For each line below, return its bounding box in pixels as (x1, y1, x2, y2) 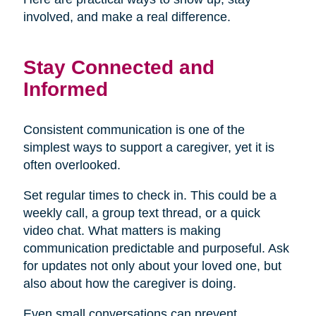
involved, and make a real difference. (23, 9, 231, 24)
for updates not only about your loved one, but (23, 258, 281, 273)
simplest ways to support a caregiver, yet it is (23, 140, 274, 154)
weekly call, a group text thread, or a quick (23, 205, 260, 220)
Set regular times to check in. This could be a (23, 188, 276, 202)
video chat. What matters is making (23, 223, 221, 238)
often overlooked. (23, 157, 121, 172)
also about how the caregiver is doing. (23, 276, 236, 291)
